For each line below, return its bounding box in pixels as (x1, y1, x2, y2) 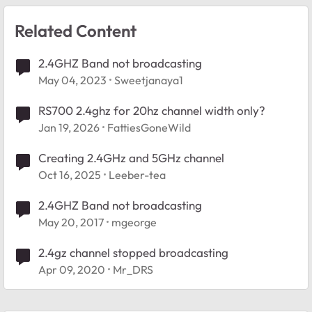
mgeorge (111, 214, 157, 229)
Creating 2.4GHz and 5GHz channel (38, 150, 224, 165)
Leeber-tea (109, 167, 166, 182)
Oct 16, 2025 (38, 167, 101, 182)
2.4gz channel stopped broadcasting (38, 244, 228, 260)
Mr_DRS (113, 262, 153, 276)
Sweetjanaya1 (114, 72, 183, 87)
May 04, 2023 (38, 72, 107, 87)
